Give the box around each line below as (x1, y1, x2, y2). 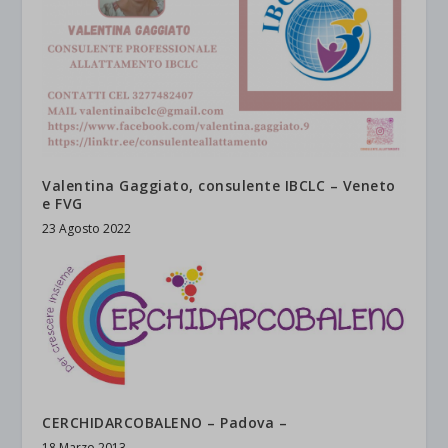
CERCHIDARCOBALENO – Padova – (42, 412, 288, 432)
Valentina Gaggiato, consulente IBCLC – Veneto (42, 176, 396, 195)
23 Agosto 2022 (42, 220, 132, 237)
